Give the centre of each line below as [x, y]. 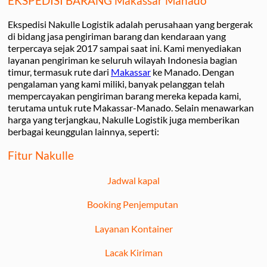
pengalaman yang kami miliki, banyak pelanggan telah [116, 84]
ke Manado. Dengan [193, 72]
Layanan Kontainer [133, 228]
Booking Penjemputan [133, 204]
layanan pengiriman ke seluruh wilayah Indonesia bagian [122, 60]
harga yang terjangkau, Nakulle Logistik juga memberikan [124, 120]
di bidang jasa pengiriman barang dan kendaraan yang [117, 36]
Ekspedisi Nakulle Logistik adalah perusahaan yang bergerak [130, 24]
